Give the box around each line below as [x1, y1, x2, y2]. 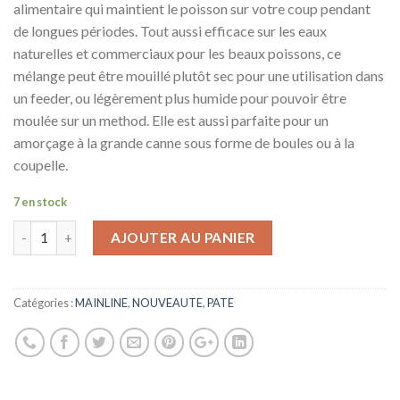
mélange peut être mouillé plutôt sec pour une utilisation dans [13, 67, 384, 85]
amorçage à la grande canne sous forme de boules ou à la [13, 134, 354, 152]
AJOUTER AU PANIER [110, 229, 255, 246]
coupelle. [13, 156, 68, 174]
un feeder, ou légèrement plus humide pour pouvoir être [13, 89, 346, 107]
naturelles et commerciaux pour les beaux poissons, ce [13, 45, 341, 62]
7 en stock [13, 195, 67, 210]
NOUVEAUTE [132, 295, 203, 310]
